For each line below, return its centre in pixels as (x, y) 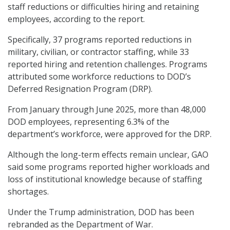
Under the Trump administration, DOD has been (101, 212)
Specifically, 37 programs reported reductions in (100, 40)
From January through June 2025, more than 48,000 (107, 110)
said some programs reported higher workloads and (109, 167)
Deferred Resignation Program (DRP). (80, 89)
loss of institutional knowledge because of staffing (105, 179)
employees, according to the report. (76, 19)
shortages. (28, 192)
